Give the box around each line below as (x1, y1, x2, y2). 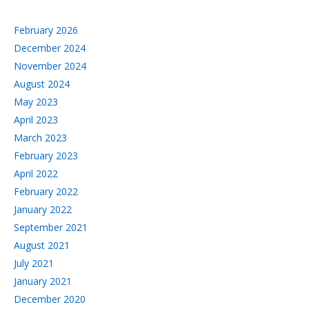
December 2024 (14, 41, 86, 54)
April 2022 (14, 166, 58, 180)
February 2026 (14, 23, 78, 37)
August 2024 (14, 77, 70, 90)
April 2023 (14, 112, 58, 126)
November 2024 (14, 59, 86, 72)
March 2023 (14, 130, 67, 144)
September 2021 (14, 220, 88, 234)
